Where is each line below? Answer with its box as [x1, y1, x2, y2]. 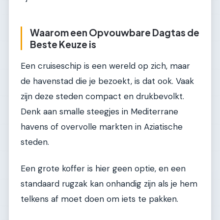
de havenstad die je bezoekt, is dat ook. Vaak [21, 76, 194, 87]
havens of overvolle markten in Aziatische [21, 121, 183, 133]
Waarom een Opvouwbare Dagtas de [30, 26, 199, 38]
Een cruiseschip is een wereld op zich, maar [21, 60, 190, 72]
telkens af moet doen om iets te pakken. [21, 193, 178, 204]
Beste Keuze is [30, 38, 96, 50]
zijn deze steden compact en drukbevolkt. [21, 91, 184, 102]
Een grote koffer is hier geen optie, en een [21, 163, 186, 174]
